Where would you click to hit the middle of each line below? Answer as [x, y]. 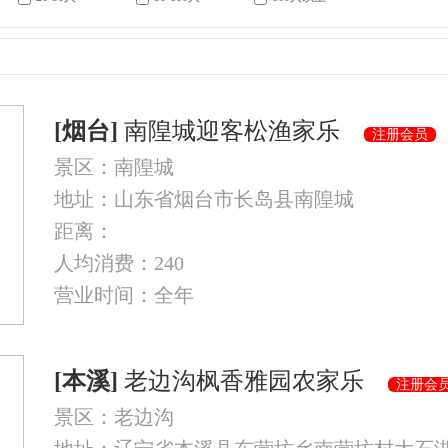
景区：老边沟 [114, 417]
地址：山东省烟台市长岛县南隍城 [204, 199]
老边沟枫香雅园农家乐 [253, 381]
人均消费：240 [119, 263]
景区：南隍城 [114, 167]
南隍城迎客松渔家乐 [241, 131]
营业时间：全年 [124, 295]
